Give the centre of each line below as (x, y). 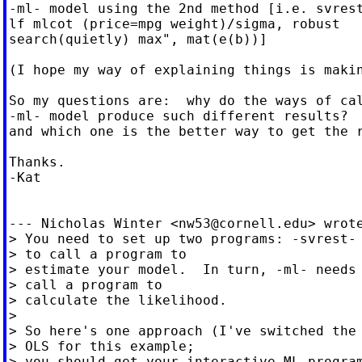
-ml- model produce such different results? (178, 116)
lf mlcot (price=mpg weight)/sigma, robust (174, 23)
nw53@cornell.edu (243, 223)
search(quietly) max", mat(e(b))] (138, 39)
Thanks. (37, 162)
